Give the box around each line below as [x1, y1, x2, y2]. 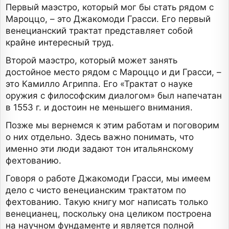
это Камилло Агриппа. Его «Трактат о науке [6, 79, 193, 89]
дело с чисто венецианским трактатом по [6, 185, 186, 196]
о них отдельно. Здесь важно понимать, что [6, 132, 194, 143]
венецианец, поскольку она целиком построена [6, 209, 212, 219]
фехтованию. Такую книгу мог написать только [6, 197, 208, 208]
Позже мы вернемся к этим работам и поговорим [6, 120, 219, 131]
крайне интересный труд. [6, 37, 114, 48]
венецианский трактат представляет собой [6, 26, 193, 36]
